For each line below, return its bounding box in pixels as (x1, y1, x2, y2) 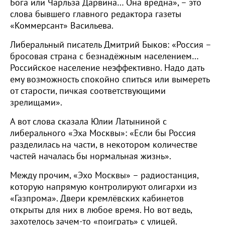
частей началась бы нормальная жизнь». (10, 151, 171, 162)
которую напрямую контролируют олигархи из (10, 182, 197, 192)
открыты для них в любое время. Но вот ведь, (10, 205, 192, 215)
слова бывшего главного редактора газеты (10, 9, 181, 20)
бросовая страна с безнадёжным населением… (10, 51, 198, 62)
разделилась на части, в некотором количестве (10, 140, 197, 150)
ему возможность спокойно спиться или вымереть (10, 74, 209, 85)
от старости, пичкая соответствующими (10, 86, 166, 96)
